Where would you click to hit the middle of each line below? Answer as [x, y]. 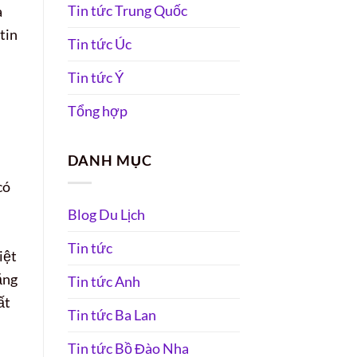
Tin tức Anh [104, 282]
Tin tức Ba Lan [112, 315]
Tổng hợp [97, 110]
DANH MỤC [110, 160]
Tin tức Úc [99, 43]
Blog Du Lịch [106, 215]
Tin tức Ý [95, 77]
